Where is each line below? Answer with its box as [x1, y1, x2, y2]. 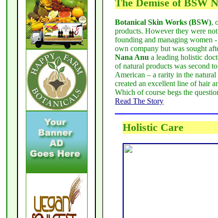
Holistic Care [123, 121, 184, 134]
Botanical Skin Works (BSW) [115, 18, 212, 27]
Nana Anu [115, 53, 149, 62]
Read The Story [115, 97, 164, 106]
